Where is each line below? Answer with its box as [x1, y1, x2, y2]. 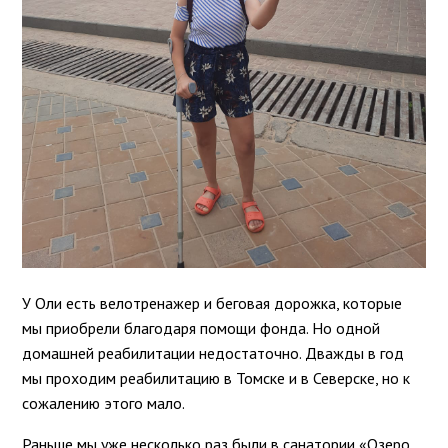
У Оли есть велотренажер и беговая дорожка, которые [22, 292, 403, 313]
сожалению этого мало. [22, 392, 189, 413]
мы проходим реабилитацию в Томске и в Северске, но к [22, 367, 411, 388]
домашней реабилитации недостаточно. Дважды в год [22, 342, 405, 363]
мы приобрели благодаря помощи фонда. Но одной [22, 317, 381, 338]
